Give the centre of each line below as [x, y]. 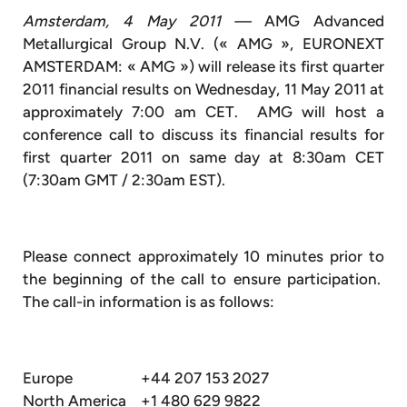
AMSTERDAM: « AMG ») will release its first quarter [203, 66]
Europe [48, 377]
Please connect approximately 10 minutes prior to [203, 256]
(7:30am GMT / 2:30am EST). [126, 179]
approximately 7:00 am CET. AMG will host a [203, 111]
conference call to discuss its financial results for [203, 134]
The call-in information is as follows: [149, 301]
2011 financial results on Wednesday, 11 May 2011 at [203, 89]
